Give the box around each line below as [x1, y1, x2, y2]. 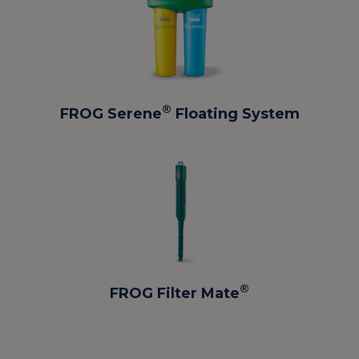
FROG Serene [59, 105, 162, 123]
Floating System [171, 105, 300, 123]
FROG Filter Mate [110, 284, 240, 303]
